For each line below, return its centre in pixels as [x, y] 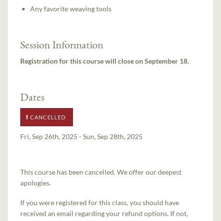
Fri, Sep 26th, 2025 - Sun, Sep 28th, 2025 [82, 136]
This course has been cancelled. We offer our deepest [101, 172]
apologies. [36, 183]
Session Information [62, 45]
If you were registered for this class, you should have [100, 202]
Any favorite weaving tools [71, 9]
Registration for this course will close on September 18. [106, 61]
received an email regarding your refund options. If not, [104, 213]
